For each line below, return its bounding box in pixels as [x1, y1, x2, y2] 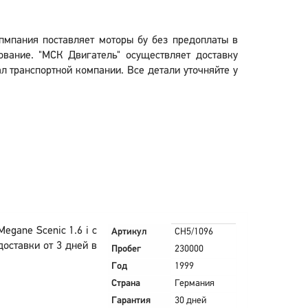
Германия [174, 278, 214, 289]
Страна [111, 278, 140, 289]
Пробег [111, 244, 141, 254]
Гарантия [111, 296, 151, 306]
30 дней [174, 296, 206, 306]
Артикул [111, 227, 147, 237]
